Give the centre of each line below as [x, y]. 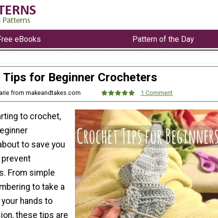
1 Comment [156, 93]
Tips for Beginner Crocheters [80, 78]
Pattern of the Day [163, 39]
